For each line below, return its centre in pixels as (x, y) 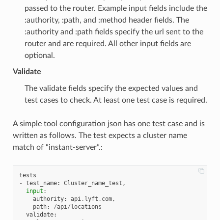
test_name (41, 183)
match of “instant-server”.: (57, 148)
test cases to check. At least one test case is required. (116, 100)
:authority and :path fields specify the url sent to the (114, 32)
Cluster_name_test (93, 183)
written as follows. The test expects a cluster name (100, 136)
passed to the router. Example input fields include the (116, 9)
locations (86, 207)
